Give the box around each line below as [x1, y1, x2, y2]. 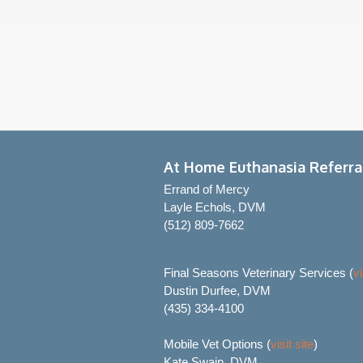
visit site [271, 337, 314, 351]
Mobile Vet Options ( [164, 337, 271, 351]
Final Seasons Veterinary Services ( [164, 266, 353, 280]
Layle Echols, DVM [164, 200, 266, 214]
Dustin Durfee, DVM [164, 284, 271, 297]
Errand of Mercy [164, 182, 250, 196]
